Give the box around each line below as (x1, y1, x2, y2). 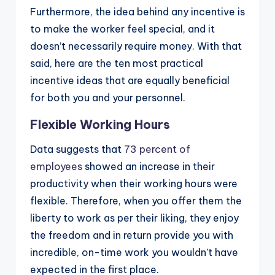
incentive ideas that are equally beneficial (30, 74, 230, 87)
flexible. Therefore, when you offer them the (30, 195, 242, 207)
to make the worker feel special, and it (30, 23, 215, 36)
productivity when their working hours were (30, 177, 238, 190)
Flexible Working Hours (30, 117, 170, 133)
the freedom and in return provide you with (30, 229, 233, 242)
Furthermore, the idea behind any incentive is (30, 6, 245, 18)
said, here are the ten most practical (30, 57, 203, 70)
